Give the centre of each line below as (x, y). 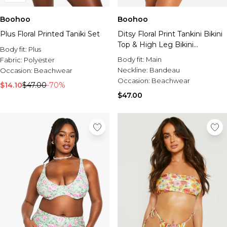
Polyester (39, 60)
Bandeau (165, 70)
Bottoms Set (141, 55)
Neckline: (134, 70)
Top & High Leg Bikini (156, 45)
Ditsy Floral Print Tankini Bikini (170, 34)
